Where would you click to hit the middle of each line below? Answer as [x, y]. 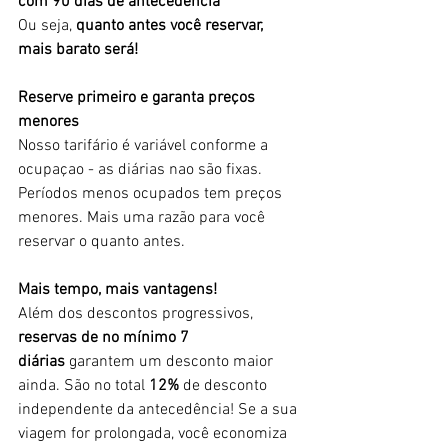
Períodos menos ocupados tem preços [152, 194]
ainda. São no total [83, 386]
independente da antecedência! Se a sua [159, 410]
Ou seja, [47, 26]
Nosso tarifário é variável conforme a [145, 146]
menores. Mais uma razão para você [143, 218]
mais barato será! [78, 50]
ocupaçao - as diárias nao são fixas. [142, 170]
